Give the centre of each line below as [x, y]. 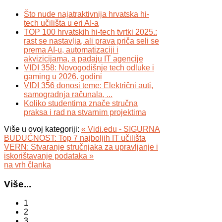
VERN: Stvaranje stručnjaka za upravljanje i [81, 147]
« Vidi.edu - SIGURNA [121, 129]
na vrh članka [28, 165]
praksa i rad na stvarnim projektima [85, 112]
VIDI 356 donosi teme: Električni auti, [88, 85]
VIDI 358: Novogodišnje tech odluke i [89, 67]
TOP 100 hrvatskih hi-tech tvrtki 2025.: [90, 32]
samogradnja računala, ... [68, 94]
